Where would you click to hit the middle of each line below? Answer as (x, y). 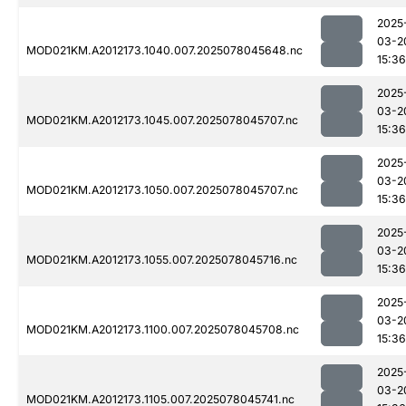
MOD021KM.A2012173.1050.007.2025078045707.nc (162, 190)
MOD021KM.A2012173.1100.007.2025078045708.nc (163, 330)
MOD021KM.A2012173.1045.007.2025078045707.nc (162, 121)
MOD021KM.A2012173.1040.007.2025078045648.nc (164, 51)
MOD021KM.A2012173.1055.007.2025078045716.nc (162, 260)
